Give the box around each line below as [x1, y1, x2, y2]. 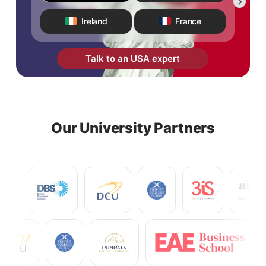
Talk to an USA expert [152, 53, 180, 64]
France [175, 15, 202, 26]
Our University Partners [50, 119, 216, 137]
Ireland [81, 15, 107, 26]
